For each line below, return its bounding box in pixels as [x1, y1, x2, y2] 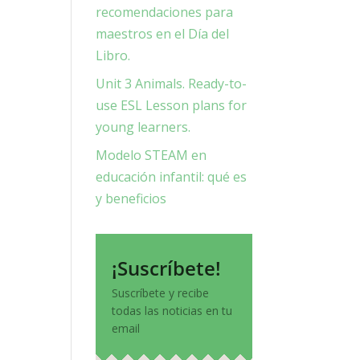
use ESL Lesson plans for [96, 96, 247, 114]
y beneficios [96, 189, 167, 207]
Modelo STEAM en [96, 145, 207, 164]
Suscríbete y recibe [112, 284, 210, 301]
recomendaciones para [96, 2, 234, 21]
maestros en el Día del [96, 24, 230, 43]
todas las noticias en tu [112, 302, 233, 318]
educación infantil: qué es [96, 167, 247, 186]
